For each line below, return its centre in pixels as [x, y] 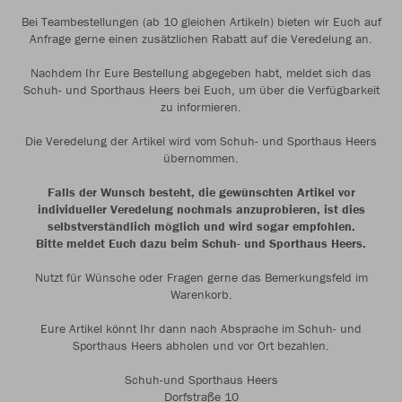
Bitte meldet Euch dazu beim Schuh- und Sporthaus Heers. [201, 243]
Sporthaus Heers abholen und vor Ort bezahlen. [201, 345]
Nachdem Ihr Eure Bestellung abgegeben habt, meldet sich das [201, 73]
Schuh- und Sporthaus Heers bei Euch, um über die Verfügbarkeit [201, 90]
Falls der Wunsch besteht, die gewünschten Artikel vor [201, 192]
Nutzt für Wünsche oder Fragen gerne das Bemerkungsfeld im [201, 277]
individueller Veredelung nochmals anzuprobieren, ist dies [201, 209]
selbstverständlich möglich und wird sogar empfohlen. [201, 226]
